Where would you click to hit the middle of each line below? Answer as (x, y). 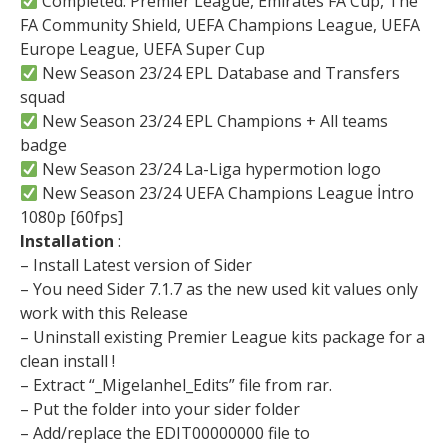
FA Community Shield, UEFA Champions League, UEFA (220, 25)
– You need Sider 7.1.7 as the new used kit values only (219, 289)
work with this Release (104, 313)
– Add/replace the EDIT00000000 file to (165, 433)
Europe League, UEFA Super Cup (142, 49)
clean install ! (67, 361)
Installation (69, 241)
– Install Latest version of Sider (136, 265)
